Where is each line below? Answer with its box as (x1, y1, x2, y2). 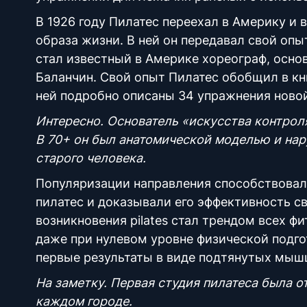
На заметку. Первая (36, 275, 158, 290)
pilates (130, 213, 168, 228)
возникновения (36, 213, 127, 228)
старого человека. (36, 151, 149, 165)
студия (158, 275, 199, 290)
